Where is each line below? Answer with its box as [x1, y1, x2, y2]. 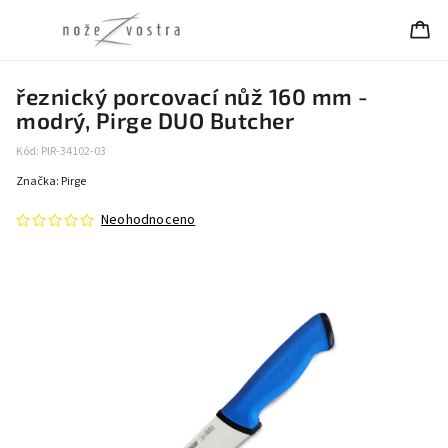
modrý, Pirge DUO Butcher [16, 107, 294, 134]
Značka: [16, 173, 61, 190]
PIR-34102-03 [41, 143, 106, 160]
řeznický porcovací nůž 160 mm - [16, 83, 369, 110]
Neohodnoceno [101, 210, 196, 230]
